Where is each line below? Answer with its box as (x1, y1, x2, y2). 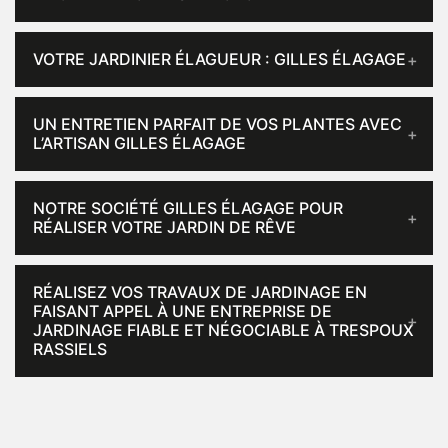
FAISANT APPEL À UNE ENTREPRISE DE (33, 301, 332, 322)
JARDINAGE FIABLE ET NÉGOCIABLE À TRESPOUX (33, 320, 414, 341)
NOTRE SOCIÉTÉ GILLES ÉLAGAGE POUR (33, 198, 343, 219)
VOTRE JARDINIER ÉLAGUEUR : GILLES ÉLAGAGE (33, 49, 406, 70)
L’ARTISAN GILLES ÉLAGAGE (33, 133, 246, 154)
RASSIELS (33, 339, 107, 360)
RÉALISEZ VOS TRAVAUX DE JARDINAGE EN (33, 282, 367, 303)
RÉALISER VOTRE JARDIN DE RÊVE (33, 217, 296, 238)
